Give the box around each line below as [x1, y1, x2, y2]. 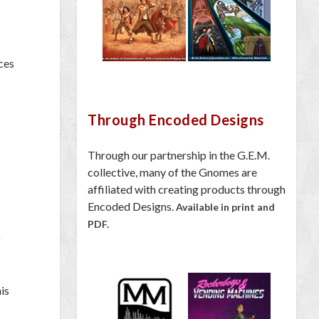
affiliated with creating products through [88, 182, 286, 197]
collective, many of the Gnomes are [88, 165, 257, 179]
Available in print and [176, 201, 275, 214]
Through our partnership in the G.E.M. [88, 148, 270, 162]
